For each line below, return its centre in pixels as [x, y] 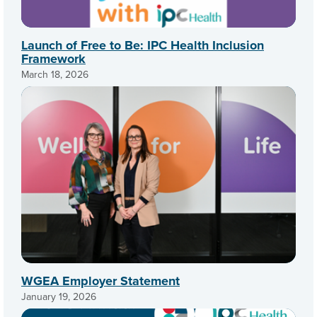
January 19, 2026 [59, 296]
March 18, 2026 [55, 74]
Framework [53, 58]
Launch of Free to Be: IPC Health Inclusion [143, 45]
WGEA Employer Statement [100, 281]
